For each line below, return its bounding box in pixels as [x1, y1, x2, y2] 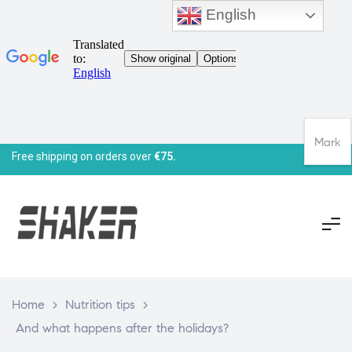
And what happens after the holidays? [16, 320, 229, 335]
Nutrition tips [65, 296, 135, 312]
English [202, 5, 257, 23]
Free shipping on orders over [12, 149, 154, 163]
